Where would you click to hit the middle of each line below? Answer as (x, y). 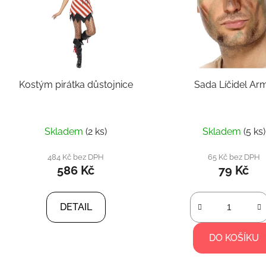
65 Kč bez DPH (234, 157)
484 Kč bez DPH (76, 157)
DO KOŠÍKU (234, 238)
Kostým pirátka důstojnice (76, 85)
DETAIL (76, 207)
